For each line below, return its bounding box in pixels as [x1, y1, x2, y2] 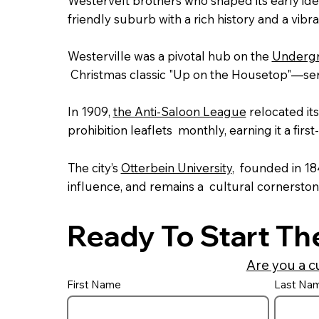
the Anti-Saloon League [113, 104, 246, 120]
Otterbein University [120, 159, 232, 175]
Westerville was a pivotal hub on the [67, 48, 272, 64]
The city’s [67, 159, 121, 175]
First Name [67, 278, 122, 292]
